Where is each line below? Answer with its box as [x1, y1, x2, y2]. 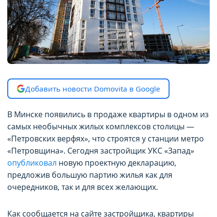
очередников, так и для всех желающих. [7, 181, 158, 192]
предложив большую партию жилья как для [7, 169, 172, 180]
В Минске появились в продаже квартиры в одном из [7, 108, 209, 120]
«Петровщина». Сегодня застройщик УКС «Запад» [7, 145, 194, 156]
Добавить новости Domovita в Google [25, 84, 160, 93]
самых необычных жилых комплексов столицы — [7, 121, 194, 132]
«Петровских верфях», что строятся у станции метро [7, 133, 204, 144]
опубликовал [7, 157, 57, 168]
